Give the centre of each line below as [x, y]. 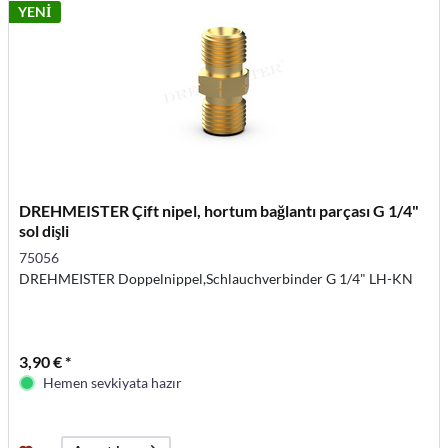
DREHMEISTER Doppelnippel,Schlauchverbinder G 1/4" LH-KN [216, 279]
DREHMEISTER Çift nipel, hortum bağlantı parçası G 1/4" [219, 211]
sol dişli [44, 231]
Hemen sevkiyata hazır [113, 383]
